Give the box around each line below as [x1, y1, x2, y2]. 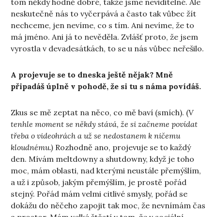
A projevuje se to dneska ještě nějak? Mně [11, 69, 173, 79]
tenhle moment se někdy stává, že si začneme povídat [11, 119, 198, 129]
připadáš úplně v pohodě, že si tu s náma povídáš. [11, 81, 201, 91]
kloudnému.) [11, 142, 54, 152]
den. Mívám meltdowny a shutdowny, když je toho [11, 154, 195, 164]
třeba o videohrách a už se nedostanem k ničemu [11, 130, 181, 140]
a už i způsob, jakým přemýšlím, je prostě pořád [11, 177, 187, 187]
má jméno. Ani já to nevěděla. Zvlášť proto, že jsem [11, 31, 199, 42]
